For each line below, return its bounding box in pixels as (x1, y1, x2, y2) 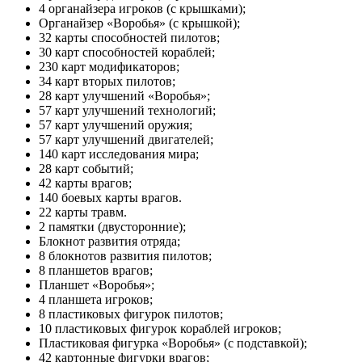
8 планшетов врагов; (39, 263, 153, 277)
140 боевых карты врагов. (39, 190, 182, 204)
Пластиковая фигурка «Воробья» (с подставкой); (39, 335, 307, 350)
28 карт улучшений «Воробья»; (39, 88, 210, 103)
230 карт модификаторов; (39, 59, 179, 74)
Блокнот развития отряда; (39, 234, 180, 248)
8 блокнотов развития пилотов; (39, 248, 212, 263)
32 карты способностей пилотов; (39, 30, 220, 44)
